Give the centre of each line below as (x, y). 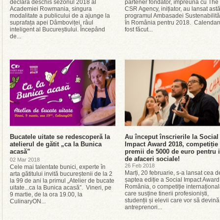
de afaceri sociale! (152, 159)
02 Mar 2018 (25, 160)
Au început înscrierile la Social (172, 137)
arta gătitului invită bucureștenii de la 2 (61, 174)
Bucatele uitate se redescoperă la (60, 137)
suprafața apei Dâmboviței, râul (52, 23)
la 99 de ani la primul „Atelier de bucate (62, 181)
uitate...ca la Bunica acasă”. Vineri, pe (61, 188)
